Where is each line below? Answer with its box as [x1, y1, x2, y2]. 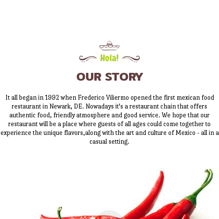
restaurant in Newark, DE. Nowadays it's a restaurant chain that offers [12, 103, 207, 110]
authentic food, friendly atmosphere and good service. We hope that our [9, 111, 210, 119]
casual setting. [89, 138, 130, 146]
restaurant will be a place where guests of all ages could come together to [8, 120, 211, 128]
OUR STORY [76, 67, 143, 86]
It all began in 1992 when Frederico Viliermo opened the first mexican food [5, 94, 214, 102]
